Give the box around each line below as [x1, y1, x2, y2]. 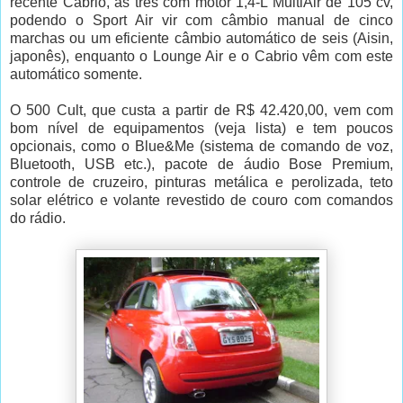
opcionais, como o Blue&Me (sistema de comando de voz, [10, 139, 393, 155]
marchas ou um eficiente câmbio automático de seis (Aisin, [10, 31, 393, 47]
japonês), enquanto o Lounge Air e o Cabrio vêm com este [10, 49, 393, 65]
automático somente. [10, 67, 142, 83]
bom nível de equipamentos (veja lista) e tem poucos [10, 121, 393, 137]
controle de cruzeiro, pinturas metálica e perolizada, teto [10, 175, 393, 191]
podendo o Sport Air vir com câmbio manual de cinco [10, 13, 393, 29]
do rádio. [10, 210, 66, 227]
